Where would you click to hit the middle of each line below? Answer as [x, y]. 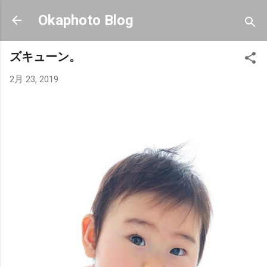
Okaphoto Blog [86, 20]
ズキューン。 [45, 57]
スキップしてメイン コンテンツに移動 [133, 15]
